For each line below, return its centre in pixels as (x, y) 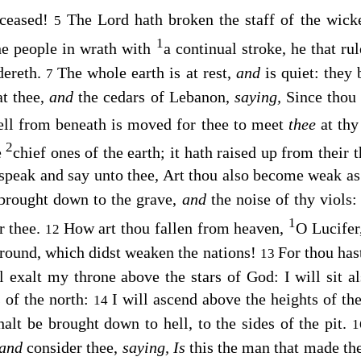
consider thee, (75, 347)
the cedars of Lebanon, (156, 96)
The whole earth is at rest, (147, 72)
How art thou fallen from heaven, (176, 228)
